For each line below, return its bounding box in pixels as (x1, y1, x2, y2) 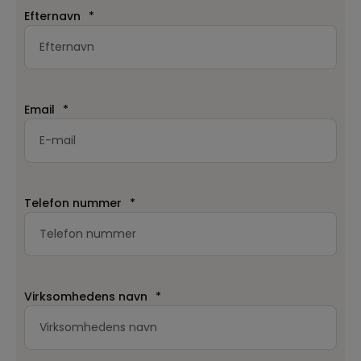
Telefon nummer (24, 195, 122, 212)
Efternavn (24, 8, 81, 25)
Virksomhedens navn (24, 288, 147, 305)
